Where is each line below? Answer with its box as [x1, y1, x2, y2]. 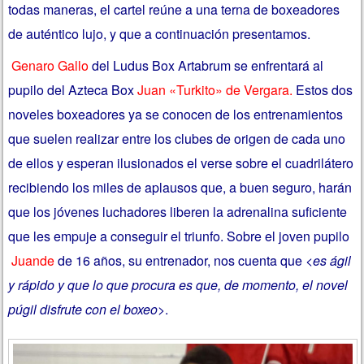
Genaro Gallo [11, 56, 89, 76]
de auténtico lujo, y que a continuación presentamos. [8, 24, 314, 43]
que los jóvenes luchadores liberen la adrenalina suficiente [8, 202, 348, 222]
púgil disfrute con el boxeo [8, 300, 158, 319]
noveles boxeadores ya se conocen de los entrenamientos [8, 105, 344, 124]
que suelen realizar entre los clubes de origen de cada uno [8, 129, 346, 149]
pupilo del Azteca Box [8, 80, 135, 100]
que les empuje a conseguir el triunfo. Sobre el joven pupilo [8, 227, 350, 246]
